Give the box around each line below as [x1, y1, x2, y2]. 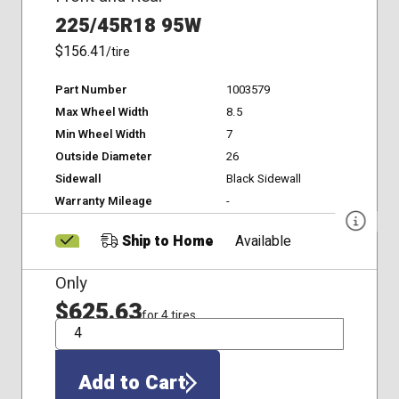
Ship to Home [118, 231, 214, 252]
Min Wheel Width [54, 125, 146, 143]
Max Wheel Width [54, 102, 149, 121]
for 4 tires [141, 306, 196, 326]
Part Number [54, 80, 127, 99]
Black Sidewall [225, 169, 301, 188]
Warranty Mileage [54, 191, 152, 210]
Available [235, 231, 292, 252]
